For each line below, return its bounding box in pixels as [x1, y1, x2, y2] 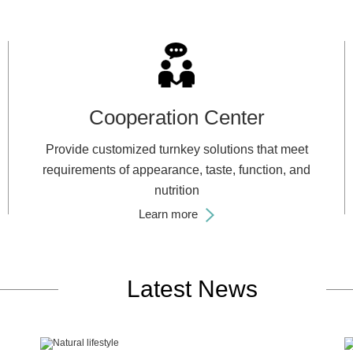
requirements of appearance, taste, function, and [43, 163, 310, 176]
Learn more [139, 207, 198, 221]
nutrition [154, 184, 199, 197]
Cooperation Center [88, 106, 265, 129]
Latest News [127, 276, 258, 302]
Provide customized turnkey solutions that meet [45, 143, 308, 156]
